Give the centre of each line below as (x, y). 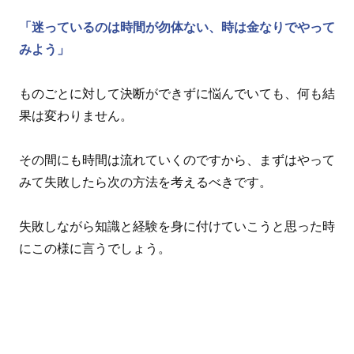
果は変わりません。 (76, 116)
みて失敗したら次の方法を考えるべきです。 (145, 183)
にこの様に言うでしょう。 (95, 249)
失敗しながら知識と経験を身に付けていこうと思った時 (177, 227)
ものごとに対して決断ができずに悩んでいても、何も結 (177, 94)
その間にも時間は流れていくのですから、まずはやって (177, 160)
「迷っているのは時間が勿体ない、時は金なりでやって (177, 28)
